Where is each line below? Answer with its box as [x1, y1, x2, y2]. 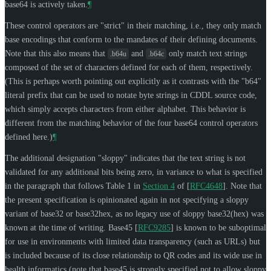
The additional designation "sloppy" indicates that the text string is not [5, 153, 246, 163]
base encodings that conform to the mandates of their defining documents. [5, 34, 258, 44]
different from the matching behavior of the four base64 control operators [5, 118, 258, 128]
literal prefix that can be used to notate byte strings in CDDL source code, [5, 90, 257, 100]
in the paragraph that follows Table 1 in [5, 181, 143, 191]
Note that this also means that [5, 48, 108, 58]
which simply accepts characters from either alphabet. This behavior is [5, 104, 246, 114]
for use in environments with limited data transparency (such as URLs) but [5, 237, 260, 246]
